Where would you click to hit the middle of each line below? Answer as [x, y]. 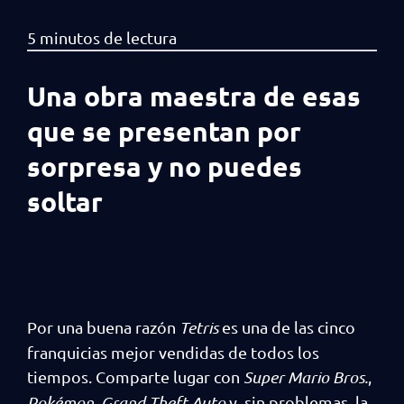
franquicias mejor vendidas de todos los [173, 352]
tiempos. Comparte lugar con [135, 376]
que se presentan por [164, 131]
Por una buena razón [103, 326]
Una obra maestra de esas [194, 96]
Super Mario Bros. [306, 376]
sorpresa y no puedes [165, 166]
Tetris [199, 327]
